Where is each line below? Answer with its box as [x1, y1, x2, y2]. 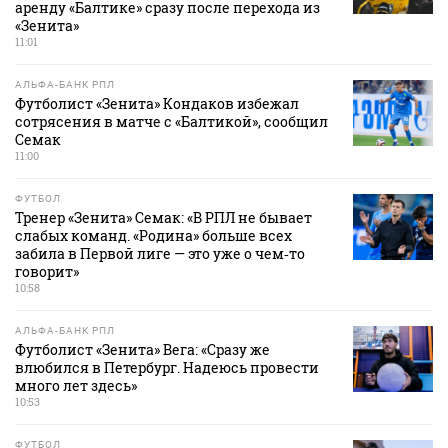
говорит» [15, 262, 79, 282]
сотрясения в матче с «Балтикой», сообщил [15, 112, 328, 132]
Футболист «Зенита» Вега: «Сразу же [15, 340, 270, 360]
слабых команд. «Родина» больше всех [15, 226, 292, 246]
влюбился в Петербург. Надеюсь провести [15, 358, 319, 378]
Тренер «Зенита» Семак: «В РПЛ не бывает [15, 208, 312, 228]
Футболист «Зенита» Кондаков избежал [15, 94, 299, 114]
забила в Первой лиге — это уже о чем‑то [15, 244, 305, 264]
